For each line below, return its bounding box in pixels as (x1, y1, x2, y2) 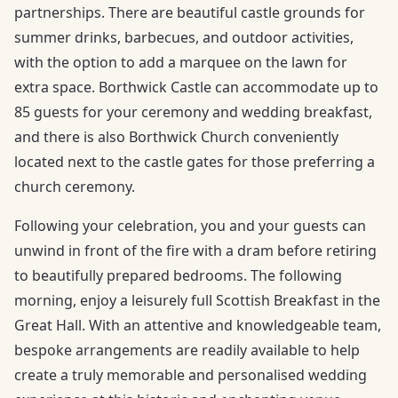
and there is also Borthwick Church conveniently (14, 127, 338, 147)
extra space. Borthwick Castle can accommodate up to (14, 77, 378, 97)
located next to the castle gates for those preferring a (14, 152, 375, 171)
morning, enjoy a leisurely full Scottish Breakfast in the (14, 291, 380, 310)
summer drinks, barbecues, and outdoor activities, (14, 28, 354, 47)
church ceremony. (14, 177, 135, 196)
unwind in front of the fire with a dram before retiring (14, 241, 377, 260)
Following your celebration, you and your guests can (14, 216, 366, 235)
